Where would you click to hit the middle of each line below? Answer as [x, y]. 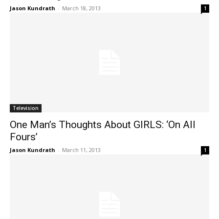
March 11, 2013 [81, 150]
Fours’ [24, 137]
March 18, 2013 [81, 8]
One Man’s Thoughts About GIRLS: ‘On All [103, 125]
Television [26, 108]
